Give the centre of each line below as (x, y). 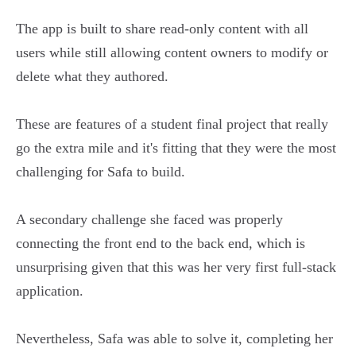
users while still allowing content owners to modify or (172, 53)
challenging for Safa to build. (101, 172)
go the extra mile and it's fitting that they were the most (176, 148)
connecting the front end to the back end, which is (161, 244)
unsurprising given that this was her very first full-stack (176, 267)
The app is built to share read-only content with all (162, 29)
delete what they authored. (92, 77)
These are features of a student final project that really (172, 124)
